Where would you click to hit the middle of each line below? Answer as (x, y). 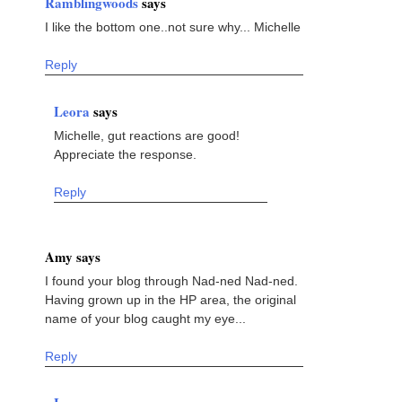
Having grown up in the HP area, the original (170, 299)
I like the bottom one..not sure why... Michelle (173, 26)
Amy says (73, 256)
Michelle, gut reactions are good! (147, 135)
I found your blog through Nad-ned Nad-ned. (171, 280)
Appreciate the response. (125, 154)
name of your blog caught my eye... (145, 318)
